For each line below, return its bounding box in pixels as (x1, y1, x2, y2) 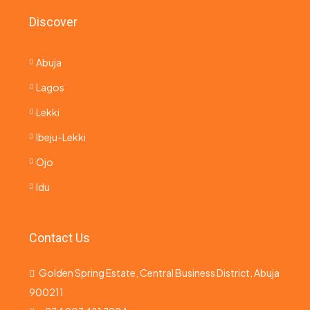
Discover (29, 15, 77, 29)
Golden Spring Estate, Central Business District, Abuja (39, 266, 280, 279)
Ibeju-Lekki (36, 131, 86, 143)
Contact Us (29, 230, 90, 245)
